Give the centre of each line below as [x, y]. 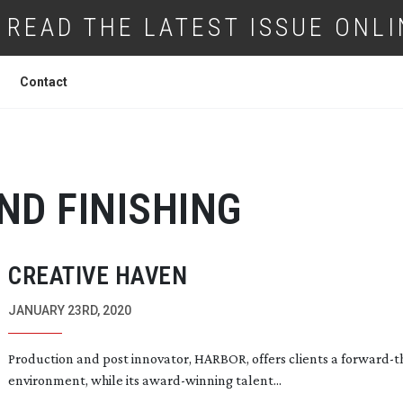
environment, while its [75, 380]
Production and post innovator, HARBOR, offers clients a [175, 358]
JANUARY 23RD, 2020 [70, 310]
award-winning [188, 380]
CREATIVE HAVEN [98, 276]
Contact [44, 82]
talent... [257, 380]
